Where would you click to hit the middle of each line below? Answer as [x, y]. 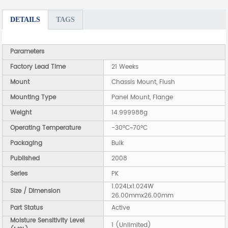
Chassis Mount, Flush [144, 82]
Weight [21, 113]
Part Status [27, 208]
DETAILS [25, 20]
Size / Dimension [36, 191]
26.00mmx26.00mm [143, 196]
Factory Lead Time [38, 67]
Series [19, 174]
